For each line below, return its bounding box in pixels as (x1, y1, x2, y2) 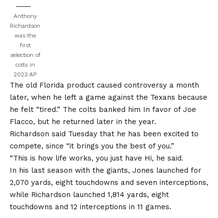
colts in (15, 61, 35, 68)
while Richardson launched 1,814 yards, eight (10, 190, 169, 199)
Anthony (13, 12, 37, 19)
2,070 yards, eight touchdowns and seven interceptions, (10, 178, 208, 187)
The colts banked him (63, 105, 141, 114)
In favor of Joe (141, 105, 196, 114)
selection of (10, 51, 40, 58)
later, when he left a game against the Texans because (10, 92, 207, 102)
